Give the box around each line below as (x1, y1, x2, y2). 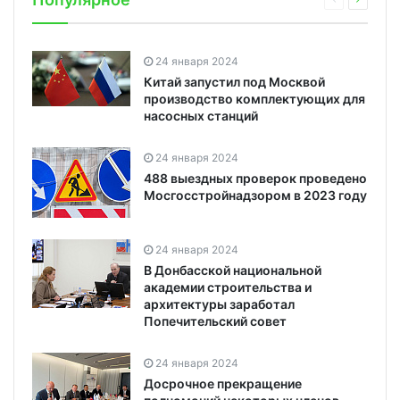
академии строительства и (144, 279, 312, 295)
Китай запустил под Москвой (144, 73, 325, 89)
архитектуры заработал (144, 296, 295, 312)
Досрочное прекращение (144, 375, 302, 391)
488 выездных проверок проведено (144, 170, 367, 186)
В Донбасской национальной (144, 262, 321, 278)
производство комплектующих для (144, 90, 365, 106)
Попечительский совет (144, 312, 287, 329)
